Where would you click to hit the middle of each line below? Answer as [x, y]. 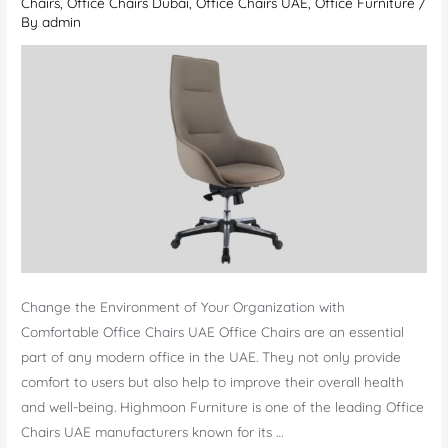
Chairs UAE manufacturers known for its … [153, 431]
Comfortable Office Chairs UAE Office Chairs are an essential [213, 331]
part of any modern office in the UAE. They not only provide [211, 356]
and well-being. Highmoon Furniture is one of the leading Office [223, 406]
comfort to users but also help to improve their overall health [213, 381]
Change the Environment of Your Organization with [183, 306]
